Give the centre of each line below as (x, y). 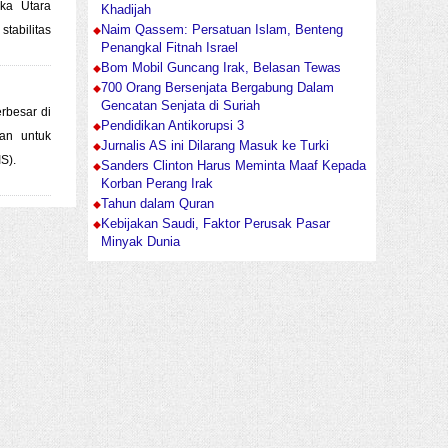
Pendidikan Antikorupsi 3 (172, 126)
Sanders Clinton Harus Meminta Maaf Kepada (233, 166)
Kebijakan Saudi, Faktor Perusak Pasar (215, 224)
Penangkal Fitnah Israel (169, 48)
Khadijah (126, 10)
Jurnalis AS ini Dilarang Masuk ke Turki (215, 146)
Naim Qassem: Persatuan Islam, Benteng (222, 30)
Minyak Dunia (140, 242)
